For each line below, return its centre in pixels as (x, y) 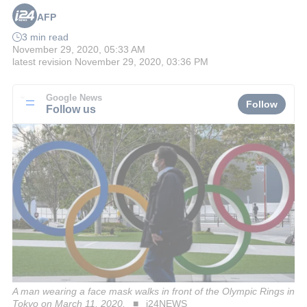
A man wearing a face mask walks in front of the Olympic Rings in (153, 291)
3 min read (45, 37)
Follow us (71, 109)
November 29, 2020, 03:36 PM (142, 62)
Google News (74, 98)
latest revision (42, 62)
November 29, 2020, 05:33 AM (79, 50)
